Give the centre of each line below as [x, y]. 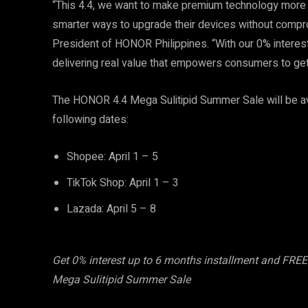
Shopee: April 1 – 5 [114, 157]
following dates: [90, 120]
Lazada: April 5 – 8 [113, 209]
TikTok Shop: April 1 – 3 [124, 183]
